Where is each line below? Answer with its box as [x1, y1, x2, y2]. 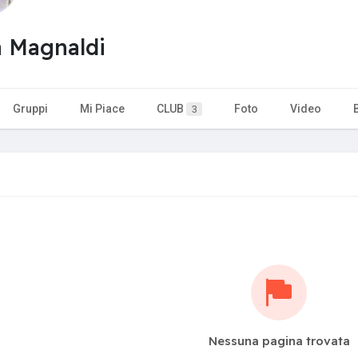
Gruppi [13, 101, 48, 115]
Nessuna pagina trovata [208, 332, 350, 348]
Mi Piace [80, 101, 125, 115]
